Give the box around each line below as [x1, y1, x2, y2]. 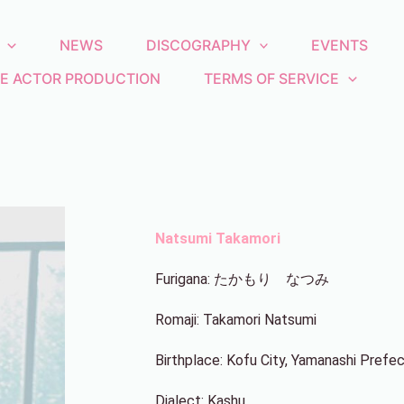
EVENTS [311, 35, 369, 54]
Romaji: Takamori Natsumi [155, 311, 317, 329]
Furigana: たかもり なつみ [155, 271, 329, 289]
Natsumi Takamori [155, 230, 280, 248]
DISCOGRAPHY [145, 35, 251, 54]
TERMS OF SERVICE [204, 69, 339, 87]
